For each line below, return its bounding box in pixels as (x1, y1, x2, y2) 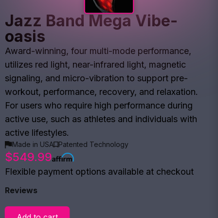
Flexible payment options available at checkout (5, 166, 194, 177)
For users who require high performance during (5, 100, 193, 110)
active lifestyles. (5, 127, 69, 138)
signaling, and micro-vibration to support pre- (5, 73, 188, 83)
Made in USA (12, 140, 54, 148)
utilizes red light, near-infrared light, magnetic (5, 59, 186, 70)
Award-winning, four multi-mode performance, (5, 46, 191, 56)
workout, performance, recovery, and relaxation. (5, 87, 198, 97)
